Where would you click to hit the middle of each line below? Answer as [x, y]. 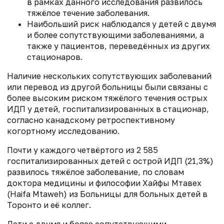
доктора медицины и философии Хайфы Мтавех [104, 183]
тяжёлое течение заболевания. [88, 13]
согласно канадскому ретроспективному [91, 120]
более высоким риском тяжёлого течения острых [107, 98]
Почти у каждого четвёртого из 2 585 [82, 150]
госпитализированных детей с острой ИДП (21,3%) [110, 161]
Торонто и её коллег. [49, 205]
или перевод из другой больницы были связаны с [107, 87]
